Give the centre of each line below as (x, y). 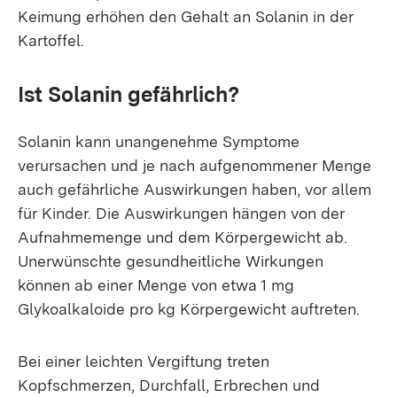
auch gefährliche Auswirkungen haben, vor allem (195, 189)
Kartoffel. (51, 40)
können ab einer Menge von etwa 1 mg (156, 285)
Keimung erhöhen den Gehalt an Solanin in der (186, 16)
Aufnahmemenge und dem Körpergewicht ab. (183, 237)
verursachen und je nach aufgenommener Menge (195, 165)
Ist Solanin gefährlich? (128, 94)
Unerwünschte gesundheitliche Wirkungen (171, 261)
